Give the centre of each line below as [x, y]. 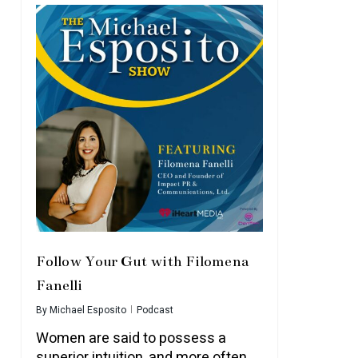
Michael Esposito [88, 310]
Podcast [155, 310]
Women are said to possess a [131, 338]
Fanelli [59, 285]
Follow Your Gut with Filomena [142, 261]
